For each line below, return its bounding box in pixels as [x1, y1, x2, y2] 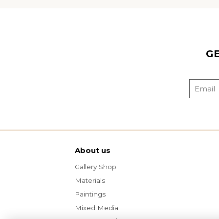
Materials [74, 176, 105, 184]
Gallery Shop [74, 163, 116, 171]
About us [74, 146, 111, 155]
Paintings [74, 190, 106, 198]
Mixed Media [74, 204, 118, 212]
